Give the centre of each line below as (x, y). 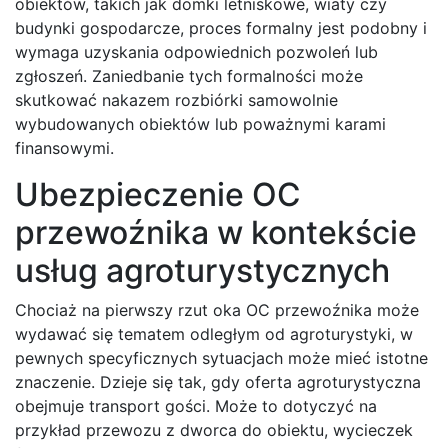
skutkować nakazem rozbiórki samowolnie (176, 99)
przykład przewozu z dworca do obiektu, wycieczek (214, 429)
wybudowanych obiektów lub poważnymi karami (200, 123)
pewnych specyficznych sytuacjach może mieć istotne (221, 357)
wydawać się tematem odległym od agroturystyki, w (214, 333)
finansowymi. (64, 147)
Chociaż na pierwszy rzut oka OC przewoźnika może (217, 309)
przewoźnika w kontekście (216, 232)
